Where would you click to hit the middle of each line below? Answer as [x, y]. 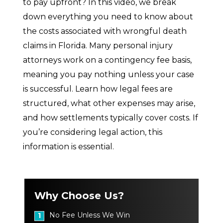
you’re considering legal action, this [93, 132]
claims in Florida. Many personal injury [98, 45]
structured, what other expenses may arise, [109, 103]
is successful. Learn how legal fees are [98, 89]
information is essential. [68, 146]
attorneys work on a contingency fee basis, [107, 60]
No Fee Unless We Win [90, 215]
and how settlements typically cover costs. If [111, 117]
